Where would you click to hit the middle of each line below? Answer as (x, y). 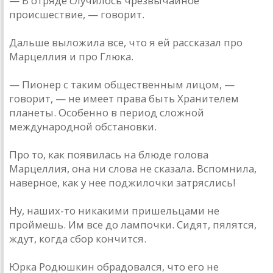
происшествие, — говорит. (77, 15)
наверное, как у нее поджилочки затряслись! (122, 183)
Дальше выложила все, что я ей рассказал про (126, 43)
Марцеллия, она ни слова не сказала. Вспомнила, (133, 169)
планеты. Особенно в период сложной (107, 113)
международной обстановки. (83, 127)
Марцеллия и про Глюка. (71, 57)
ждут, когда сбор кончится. (78, 239)
